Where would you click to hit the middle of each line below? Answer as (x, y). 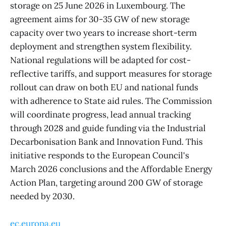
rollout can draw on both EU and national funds (104, 88)
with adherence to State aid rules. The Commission (111, 101)
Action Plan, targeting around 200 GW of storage (106, 183)
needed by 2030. (42, 196)
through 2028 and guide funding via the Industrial (108, 128)
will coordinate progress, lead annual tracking (100, 115)
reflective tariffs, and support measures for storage (111, 74)
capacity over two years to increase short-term (103, 33)
